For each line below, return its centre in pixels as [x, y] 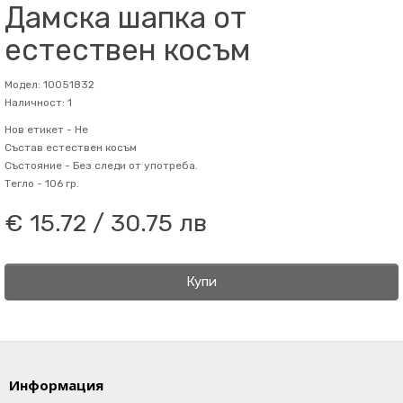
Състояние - [37, 166]
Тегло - [23, 184]
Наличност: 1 [38, 103]
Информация [56, 385]
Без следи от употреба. [134, 166]
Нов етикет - [38, 130]
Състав [24, 148]
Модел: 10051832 [49, 85]
